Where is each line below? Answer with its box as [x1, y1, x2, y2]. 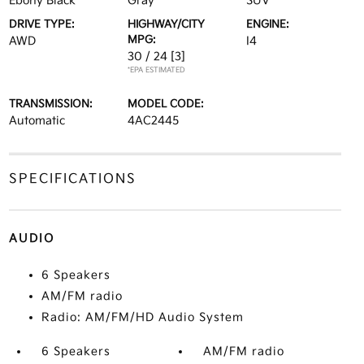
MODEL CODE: [127, 97, 204, 110]
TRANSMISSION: [8, 97, 93, 110]
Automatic [8, 114, 65, 128]
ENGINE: [246, 18, 290, 31]
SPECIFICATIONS [8, 171, 136, 187]
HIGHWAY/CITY [127, 18, 205, 31]
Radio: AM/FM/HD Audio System [41, 310, 244, 324]
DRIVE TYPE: [8, 18, 75, 31]
